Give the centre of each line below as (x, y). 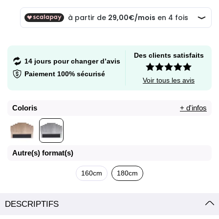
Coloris (25, 108)
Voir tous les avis (169, 80)
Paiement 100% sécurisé (65, 74)
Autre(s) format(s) (43, 153)
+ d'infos (193, 108)
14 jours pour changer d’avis (72, 61)
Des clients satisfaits (169, 55)
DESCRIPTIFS (32, 204)
